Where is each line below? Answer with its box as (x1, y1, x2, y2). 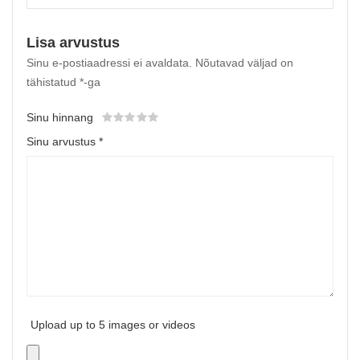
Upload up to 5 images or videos (31, 318, 195, 331)
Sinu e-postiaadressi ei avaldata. (27, 56, 192, 69)
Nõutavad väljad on (195, 56, 293, 69)
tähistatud (27, 76, 80, 88)
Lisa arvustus (27, 35, 120, 51)
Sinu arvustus (27, 135, 99, 148)
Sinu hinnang (27, 111, 93, 124)
